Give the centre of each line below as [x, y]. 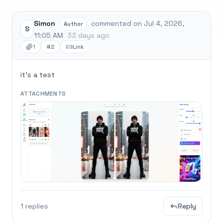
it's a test [38, 75]
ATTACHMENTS [43, 94]
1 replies [34, 206]
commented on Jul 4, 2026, [138, 23]
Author [73, 24]
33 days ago [89, 35]
